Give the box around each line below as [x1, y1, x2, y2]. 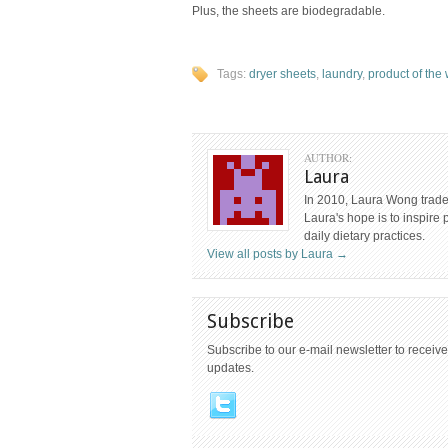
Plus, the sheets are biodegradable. [192, 4, 385, 19]
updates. [207, 361, 254, 375]
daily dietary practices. [304, 229, 425, 243]
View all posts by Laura [207, 247, 336, 261]
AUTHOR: [304, 150, 352, 165]
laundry [322, 67, 362, 81]
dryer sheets [249, 67, 316, 81]
